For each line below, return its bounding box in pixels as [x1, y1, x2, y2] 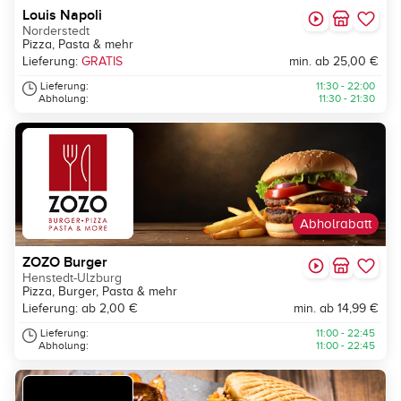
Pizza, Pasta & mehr [22, 38, 133, 52]
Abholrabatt [300, 217, 371, 232]
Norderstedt [22, 24, 90, 38]
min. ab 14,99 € [294, 302, 379, 316]
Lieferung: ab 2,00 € [22, 302, 138, 316]
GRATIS [81, 55, 123, 69]
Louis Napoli [22, 6, 102, 25]
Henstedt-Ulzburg [22, 271, 122, 286]
